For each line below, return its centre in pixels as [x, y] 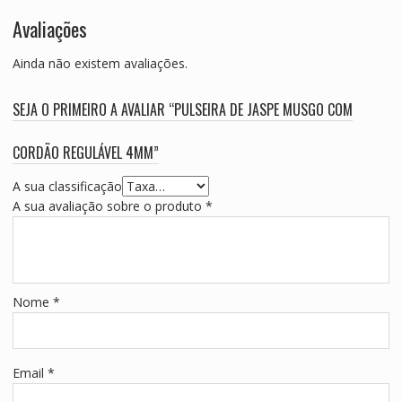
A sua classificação [67, 187]
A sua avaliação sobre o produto [109, 206]
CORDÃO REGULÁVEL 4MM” [85, 153]
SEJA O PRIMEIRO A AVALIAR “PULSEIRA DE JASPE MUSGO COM [182, 110]
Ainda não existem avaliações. [100, 64]
